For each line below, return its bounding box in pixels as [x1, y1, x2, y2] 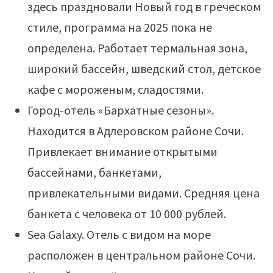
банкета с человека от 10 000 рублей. [27, 206, 226, 222]
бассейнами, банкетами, [27, 165, 161, 180]
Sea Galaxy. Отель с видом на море [27, 227, 211, 243]
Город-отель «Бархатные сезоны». [27, 102, 214, 118]
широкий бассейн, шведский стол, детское [27, 61, 261, 77]
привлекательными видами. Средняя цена [27, 185, 260, 201]
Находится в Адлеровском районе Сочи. [27, 123, 244, 139]
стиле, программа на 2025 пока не [27, 19, 212, 35]
